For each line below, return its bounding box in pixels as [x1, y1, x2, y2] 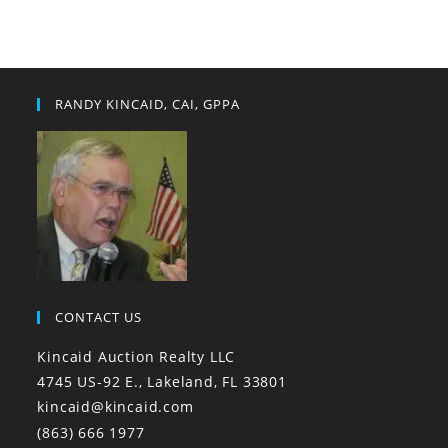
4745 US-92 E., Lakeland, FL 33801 [37, 372, 287, 392]
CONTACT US [55, 308, 143, 327]
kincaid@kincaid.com [37, 397, 194, 417]
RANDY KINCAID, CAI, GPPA [55, 95, 241, 114]
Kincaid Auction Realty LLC [37, 347, 236, 367]
